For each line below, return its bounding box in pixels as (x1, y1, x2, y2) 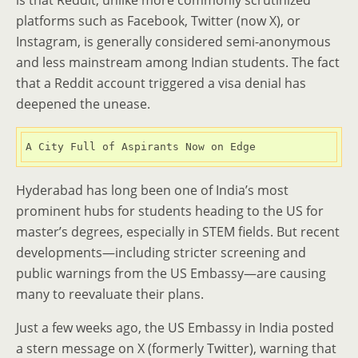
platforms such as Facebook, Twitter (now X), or (16, 12, 300, 30)
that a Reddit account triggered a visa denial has (16, 74, 306, 92)
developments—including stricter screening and (16, 244, 306, 261)
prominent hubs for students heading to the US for (16, 202, 324, 220)
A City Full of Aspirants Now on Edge (26, 141, 256, 153)
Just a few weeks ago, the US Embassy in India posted (16, 319, 334, 336)
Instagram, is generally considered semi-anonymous (16, 33, 331, 50)
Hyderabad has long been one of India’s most (16, 181, 288, 199)
